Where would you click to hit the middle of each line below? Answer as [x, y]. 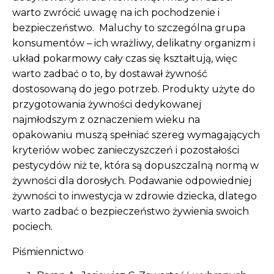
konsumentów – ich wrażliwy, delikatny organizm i [134, 43]
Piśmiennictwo [48, 251]
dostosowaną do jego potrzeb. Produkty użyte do [134, 89]
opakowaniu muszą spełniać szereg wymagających [136, 135]
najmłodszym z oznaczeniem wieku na [106, 119]
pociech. [32, 226]
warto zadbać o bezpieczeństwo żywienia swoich [131, 211]
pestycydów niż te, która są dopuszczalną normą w [135, 165]
